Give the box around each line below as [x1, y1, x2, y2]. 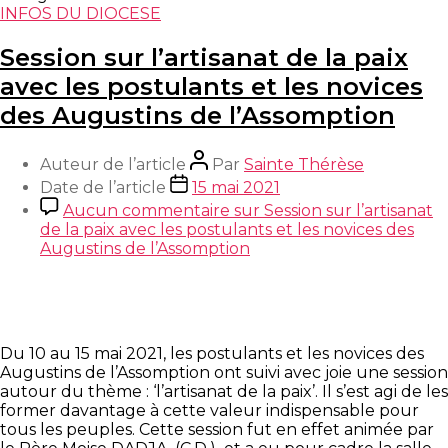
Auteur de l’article [40, 154, 186, 174]
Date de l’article [40, 177, 166, 197]
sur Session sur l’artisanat [230, 200, 433, 220]
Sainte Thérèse [244, 154, 364, 174]
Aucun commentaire [63, 200, 230, 220]
